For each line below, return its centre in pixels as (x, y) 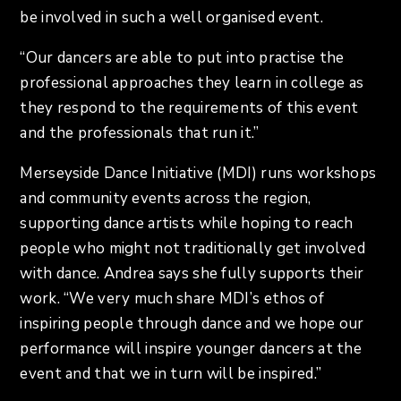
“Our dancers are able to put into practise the (182, 58)
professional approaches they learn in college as (192, 83)
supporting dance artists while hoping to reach (187, 224)
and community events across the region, (166, 199)
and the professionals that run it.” (140, 133)
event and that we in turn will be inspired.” (171, 374)
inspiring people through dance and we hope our (192, 324)
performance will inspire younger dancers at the (191, 349)
